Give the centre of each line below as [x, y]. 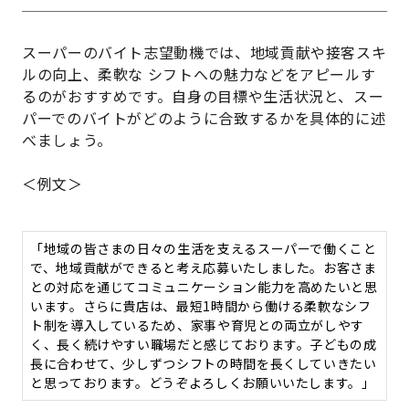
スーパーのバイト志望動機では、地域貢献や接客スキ [204, 52]
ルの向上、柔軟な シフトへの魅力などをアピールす [199, 74]
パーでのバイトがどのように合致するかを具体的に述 [204, 118]
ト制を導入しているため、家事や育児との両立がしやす [198, 325]
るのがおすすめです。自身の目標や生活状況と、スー [203, 96]
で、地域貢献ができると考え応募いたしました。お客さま [204, 268]
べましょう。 [67, 140]
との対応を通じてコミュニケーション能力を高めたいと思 [204, 287]
